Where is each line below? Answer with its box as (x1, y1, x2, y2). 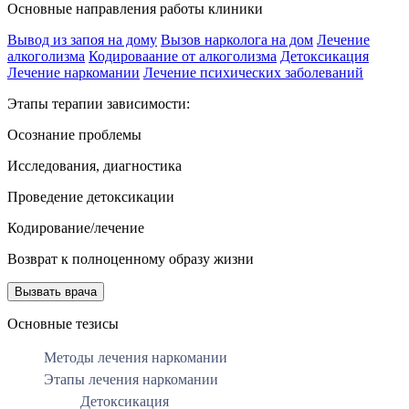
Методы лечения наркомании (44, 349, 227, 365)
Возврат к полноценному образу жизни (7, 250, 254, 267)
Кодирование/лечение (7, 219, 144, 236)
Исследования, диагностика (7, 157, 182, 173)
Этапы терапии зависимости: (7, 95, 190, 111)
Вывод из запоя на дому (7, 31, 157, 47)
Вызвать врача (15, 284, 97, 299)
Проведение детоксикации (7, 188, 174, 204)
